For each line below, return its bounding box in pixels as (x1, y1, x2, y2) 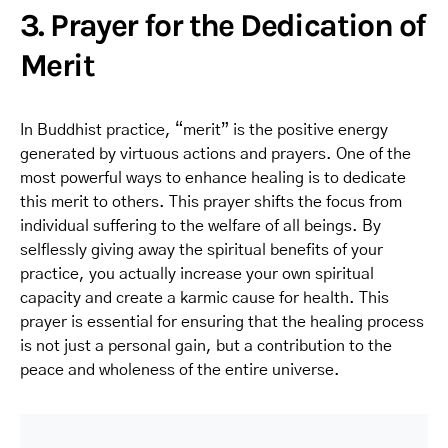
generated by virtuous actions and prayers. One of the (20, 145, 411, 162)
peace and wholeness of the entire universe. (20, 361, 340, 378)
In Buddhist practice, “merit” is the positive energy (20, 121, 388, 138)
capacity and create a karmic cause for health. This (20, 289, 389, 306)
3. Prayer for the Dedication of (20, 6, 426, 44)
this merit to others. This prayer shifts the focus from (20, 193, 402, 210)
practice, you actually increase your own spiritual (20, 265, 374, 282)
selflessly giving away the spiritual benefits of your (20, 241, 383, 258)
